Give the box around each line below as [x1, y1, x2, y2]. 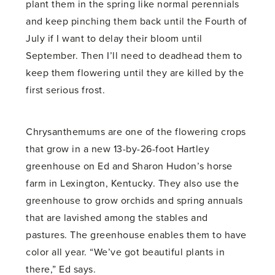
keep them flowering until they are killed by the [26, 66, 244, 79]
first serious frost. [26, 83, 106, 96]
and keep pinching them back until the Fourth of [26, 15, 247, 28]
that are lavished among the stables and [26, 211, 208, 224]
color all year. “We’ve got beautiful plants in [26, 246, 225, 258]
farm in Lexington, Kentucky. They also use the [26, 177, 239, 190]
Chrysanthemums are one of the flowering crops [26, 125, 246, 138]
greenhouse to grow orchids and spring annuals [26, 194, 243, 207]
